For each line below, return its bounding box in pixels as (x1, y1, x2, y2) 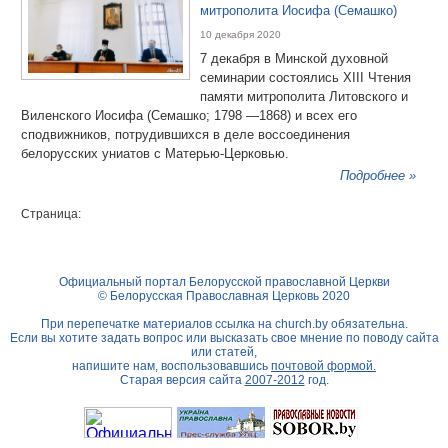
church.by (274, 317, 328, 331)
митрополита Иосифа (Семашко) (200, 3, 397, 18)
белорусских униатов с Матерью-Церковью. (21, 146, 289, 161)
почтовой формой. (271, 359, 376, 373)
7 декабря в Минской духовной (200, 51, 388, 66)
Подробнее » (340, 168, 417, 183)
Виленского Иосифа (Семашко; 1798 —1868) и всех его (21, 108, 357, 123)
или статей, (191, 345, 257, 359)
